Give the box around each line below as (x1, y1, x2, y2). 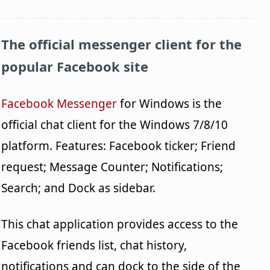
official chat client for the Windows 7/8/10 (1, 117, 228, 133)
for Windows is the (117, 96, 222, 112)
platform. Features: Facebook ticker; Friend (1, 138, 236, 154)
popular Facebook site (1, 57, 149, 76)
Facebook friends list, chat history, (1, 237, 187, 254)
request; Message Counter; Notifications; (1, 159, 224, 175)
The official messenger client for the (1, 35, 242, 54)
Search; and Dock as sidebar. (1, 180, 156, 196)
